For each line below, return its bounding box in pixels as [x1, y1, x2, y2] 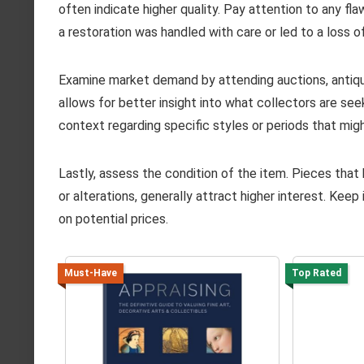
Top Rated [291, 267, 341, 279]
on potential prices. [58, 211, 168, 227]
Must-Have [63, 267, 117, 279]
